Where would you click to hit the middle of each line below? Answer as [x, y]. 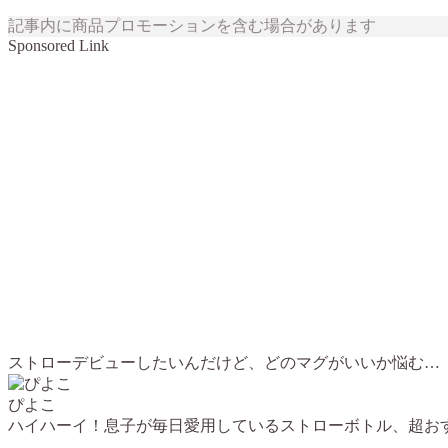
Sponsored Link [58, 46]
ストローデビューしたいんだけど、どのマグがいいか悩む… [224, 363]
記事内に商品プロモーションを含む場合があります [192, 26]
